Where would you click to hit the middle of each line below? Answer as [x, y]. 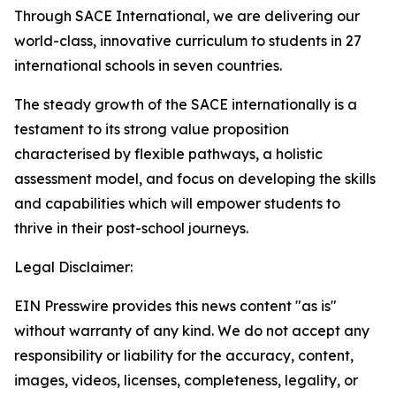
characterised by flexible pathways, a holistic [168, 154]
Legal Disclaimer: [73, 267]
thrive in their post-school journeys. [131, 228]
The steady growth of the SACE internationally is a [186, 104]
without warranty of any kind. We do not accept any [192, 331]
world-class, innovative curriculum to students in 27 [188, 41]
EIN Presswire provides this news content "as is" [175, 306]
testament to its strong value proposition [152, 129]
